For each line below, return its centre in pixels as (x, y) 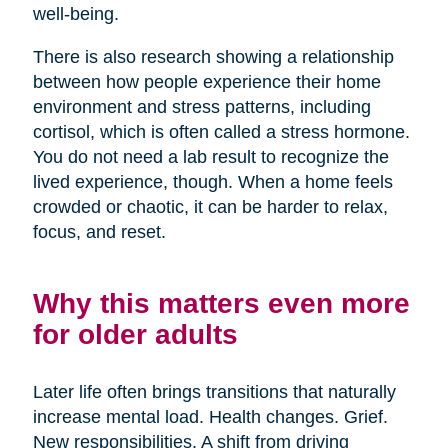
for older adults (135, 333)
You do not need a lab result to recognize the (210, 156)
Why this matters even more (221, 302)
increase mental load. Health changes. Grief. (210, 416)
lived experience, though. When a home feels (212, 181)
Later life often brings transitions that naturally (214, 391)
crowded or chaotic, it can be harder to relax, (210, 206)
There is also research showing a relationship (213, 56)
